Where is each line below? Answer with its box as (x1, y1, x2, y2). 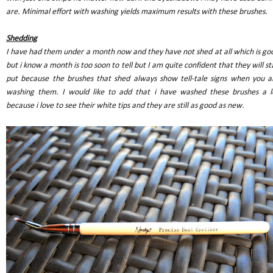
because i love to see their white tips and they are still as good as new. (6, 101, 244, 111)
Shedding (6, 34, 37, 44)
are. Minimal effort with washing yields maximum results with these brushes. (6, 7, 269, 17)
